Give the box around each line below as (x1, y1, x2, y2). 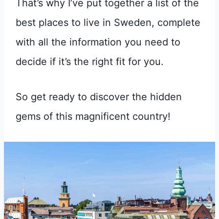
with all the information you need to (16, 36, 180, 48)
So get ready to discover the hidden (16, 91, 182, 103)
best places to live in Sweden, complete (16, 17, 200, 28)
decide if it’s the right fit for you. (16, 56, 167, 67)
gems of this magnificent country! (16, 110, 171, 122)
